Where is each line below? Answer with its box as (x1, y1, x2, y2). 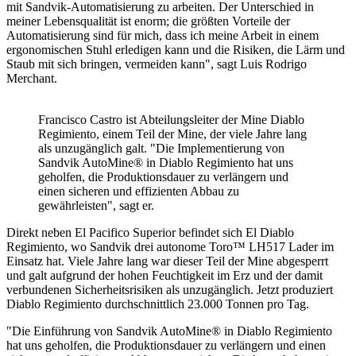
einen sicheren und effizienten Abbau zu (38, 184, 239, 198)
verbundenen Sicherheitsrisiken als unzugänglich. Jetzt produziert (6, 282, 333, 296)
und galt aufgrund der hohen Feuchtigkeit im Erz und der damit (6, 268, 323, 282)
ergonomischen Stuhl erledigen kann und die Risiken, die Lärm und (6, 42, 345, 56)
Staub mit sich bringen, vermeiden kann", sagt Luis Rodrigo (6, 56, 307, 71)
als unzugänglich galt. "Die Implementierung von (38, 141, 284, 155)
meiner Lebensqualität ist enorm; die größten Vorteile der (6, 14, 290, 28)
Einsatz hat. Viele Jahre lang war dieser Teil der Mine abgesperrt (6, 253, 328, 268)
